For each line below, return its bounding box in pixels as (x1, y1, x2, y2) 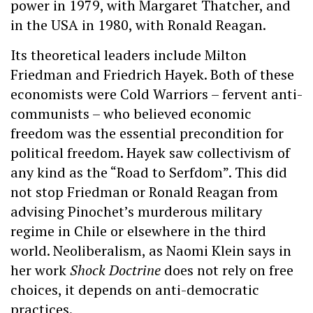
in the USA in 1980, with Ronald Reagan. (10, 15, 266, 35)
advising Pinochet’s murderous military (10, 201, 262, 221)
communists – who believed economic (10, 103, 252, 123)
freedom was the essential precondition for (10, 123, 284, 143)
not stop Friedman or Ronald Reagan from (10, 182, 278, 201)
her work (10, 260, 70, 279)
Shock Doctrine (70, 260, 161, 279)
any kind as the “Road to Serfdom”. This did (10, 162, 287, 182)
